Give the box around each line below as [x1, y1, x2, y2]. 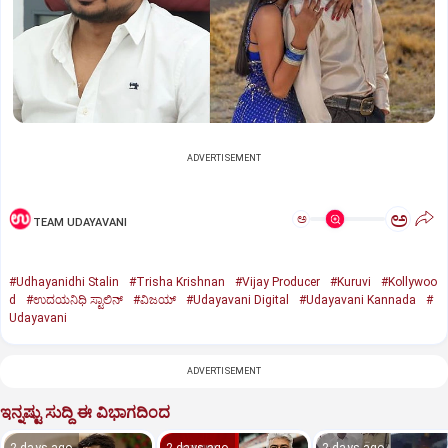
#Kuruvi [330, 275, 371, 290]
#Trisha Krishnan [129, 275, 225, 290]
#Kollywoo [381, 275, 437, 290]
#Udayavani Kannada [299, 293, 416, 308]
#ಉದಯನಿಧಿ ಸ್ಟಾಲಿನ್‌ [26, 293, 123, 308]
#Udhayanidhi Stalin [9, 275, 119, 290]
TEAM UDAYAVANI [33, 215, 127, 229]
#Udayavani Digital [186, 293, 289, 308]
